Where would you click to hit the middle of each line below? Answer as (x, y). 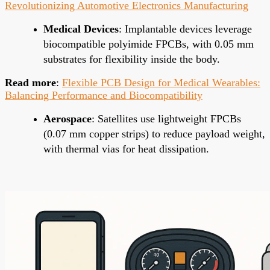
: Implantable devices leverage (185, 29)
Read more (30, 82)
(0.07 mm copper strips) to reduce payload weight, (154, 133)
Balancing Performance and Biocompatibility (104, 95)
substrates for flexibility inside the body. (132, 59)
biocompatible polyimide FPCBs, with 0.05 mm (149, 44)
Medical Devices (81, 29)
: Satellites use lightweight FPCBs (166, 118)
